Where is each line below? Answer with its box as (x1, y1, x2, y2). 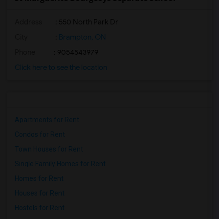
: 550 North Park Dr (54, 18, 118, 26)
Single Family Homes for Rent (15, 160, 106, 168)
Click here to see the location (15, 63, 107, 72)
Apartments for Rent (15, 116, 79, 124)
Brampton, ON (57, 33, 106, 42)
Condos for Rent (15, 131, 65, 138)
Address (15, 18, 42, 26)
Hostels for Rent (15, 204, 65, 212)
